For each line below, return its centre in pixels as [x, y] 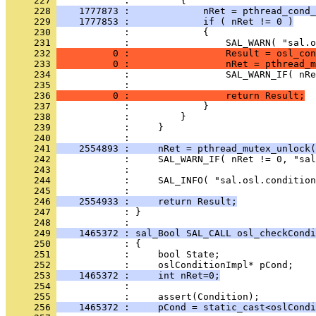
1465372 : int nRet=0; [138, 275]
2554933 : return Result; [147, 201]
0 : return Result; [181, 96]
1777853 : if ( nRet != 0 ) [175, 22]
